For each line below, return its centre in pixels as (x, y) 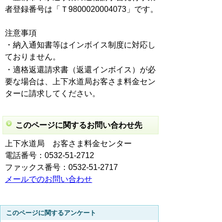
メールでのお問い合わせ (49, 179)
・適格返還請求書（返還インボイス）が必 (80, 70)
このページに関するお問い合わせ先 (79, 125)
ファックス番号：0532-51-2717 (61, 167)
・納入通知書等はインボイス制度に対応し (80, 45)
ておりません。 (33, 57)
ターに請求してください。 (53, 94)
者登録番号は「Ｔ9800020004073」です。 (82, 9)
